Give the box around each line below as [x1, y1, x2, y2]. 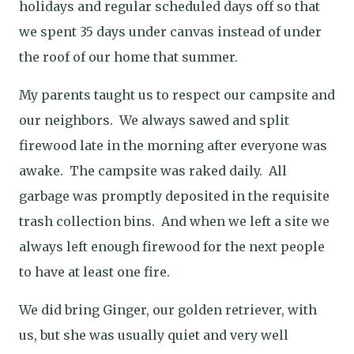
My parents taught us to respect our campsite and [19, 87, 335, 103]
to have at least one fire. [19, 264, 170, 280]
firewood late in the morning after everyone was [19, 137, 327, 153]
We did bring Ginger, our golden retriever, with [19, 302, 317, 318]
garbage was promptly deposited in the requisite [19, 188, 330, 204]
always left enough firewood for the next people [19, 239, 325, 254]
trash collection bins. [19, 213, 155, 229]
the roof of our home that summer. [19, 49, 238, 65]
